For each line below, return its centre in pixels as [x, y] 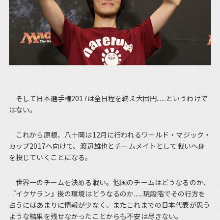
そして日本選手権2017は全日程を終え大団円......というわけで [108, 98]
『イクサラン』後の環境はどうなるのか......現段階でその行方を [107, 193]
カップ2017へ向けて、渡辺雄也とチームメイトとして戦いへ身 [107, 146]
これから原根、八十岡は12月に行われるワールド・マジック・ [110, 134]
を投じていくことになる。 [50, 157]
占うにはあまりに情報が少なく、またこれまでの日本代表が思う [109, 205]
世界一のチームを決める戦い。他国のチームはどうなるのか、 [109, 182]
